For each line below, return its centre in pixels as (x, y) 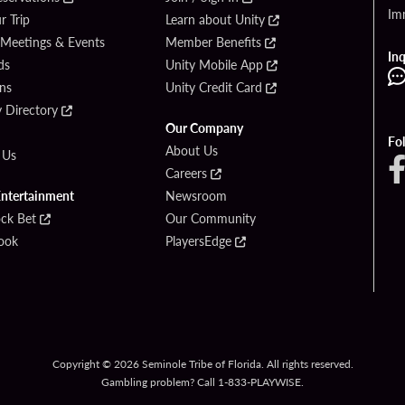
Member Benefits (213, 42)
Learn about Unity (215, 19)
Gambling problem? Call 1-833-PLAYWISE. (202, 382)
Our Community (211, 218)
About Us (192, 151)
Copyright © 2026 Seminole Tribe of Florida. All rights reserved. (202, 364)
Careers (186, 173)
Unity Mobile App (214, 65)
